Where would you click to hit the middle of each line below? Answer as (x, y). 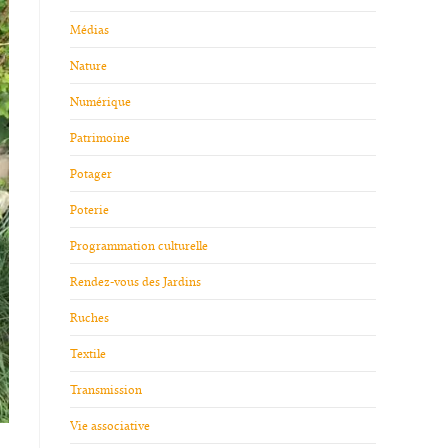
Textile (88, 353)
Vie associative (110, 425)
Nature (88, 65)
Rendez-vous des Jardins (135, 281)
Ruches (89, 317)
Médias (89, 29)
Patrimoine (100, 137)
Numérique (100, 101)
